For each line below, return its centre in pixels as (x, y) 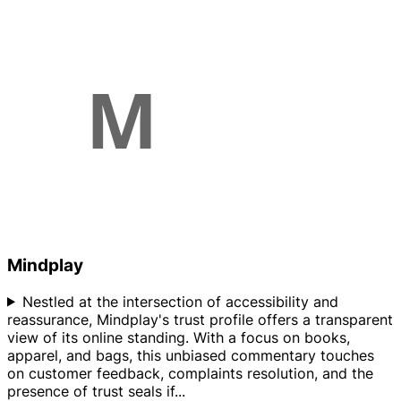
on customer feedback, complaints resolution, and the (190, 373)
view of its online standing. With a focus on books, (179, 337)
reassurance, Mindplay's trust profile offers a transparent (200, 319)
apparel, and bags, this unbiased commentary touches (191, 355)
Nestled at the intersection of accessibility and (180, 301)
